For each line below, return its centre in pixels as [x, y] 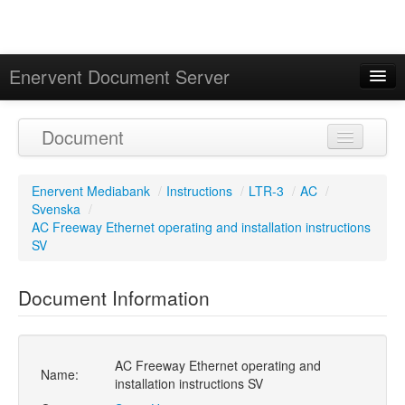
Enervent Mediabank [91, 191]
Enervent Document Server [119, 76]
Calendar [46, 155]
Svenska [56, 209]
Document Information [114, 297]
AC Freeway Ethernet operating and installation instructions [201, 227]
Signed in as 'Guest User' [97, 112]
